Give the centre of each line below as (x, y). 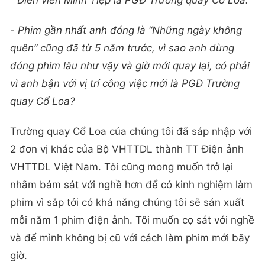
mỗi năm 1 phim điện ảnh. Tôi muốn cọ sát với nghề (132, 220)
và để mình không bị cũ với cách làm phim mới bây (130, 238)
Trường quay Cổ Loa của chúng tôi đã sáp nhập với (131, 132)
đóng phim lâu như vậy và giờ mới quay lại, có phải (130, 66)
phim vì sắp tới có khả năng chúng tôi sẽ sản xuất (127, 203)
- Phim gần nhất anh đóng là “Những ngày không (126, 30)
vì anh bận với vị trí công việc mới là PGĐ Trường (125, 84)
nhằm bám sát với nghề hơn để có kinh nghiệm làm (131, 185)
